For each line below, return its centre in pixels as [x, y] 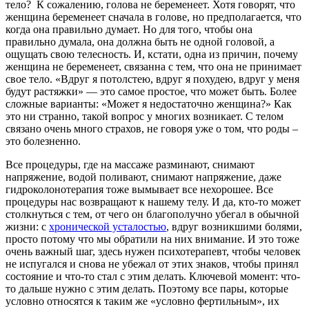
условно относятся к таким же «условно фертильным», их [142, 301]
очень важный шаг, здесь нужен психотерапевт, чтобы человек [153, 251]
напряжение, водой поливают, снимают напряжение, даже [143, 177]
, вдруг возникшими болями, [234, 226]
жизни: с [27, 226]
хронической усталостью [108, 226]
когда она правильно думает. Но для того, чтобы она [129, 29]
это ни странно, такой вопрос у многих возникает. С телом [144, 116]
